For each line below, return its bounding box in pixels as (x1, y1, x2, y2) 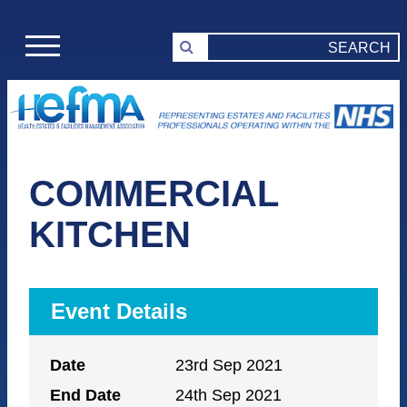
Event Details (51, 299, 187, 324)
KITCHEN (29, 214, 191, 255)
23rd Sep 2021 (175, 356, 283, 375)
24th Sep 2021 (175, 386, 283, 405)
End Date (50, 386, 122, 405)
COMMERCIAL (29, 174, 278, 214)
